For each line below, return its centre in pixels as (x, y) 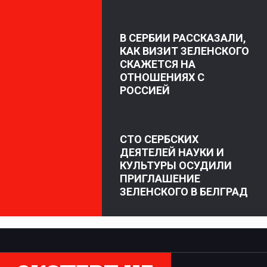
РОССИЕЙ (145, 90)
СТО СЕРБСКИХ (159, 139)
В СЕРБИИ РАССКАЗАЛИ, (183, 38)
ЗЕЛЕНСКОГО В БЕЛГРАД (184, 191)
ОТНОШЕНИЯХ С (162, 77)
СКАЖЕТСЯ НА (158, 64)
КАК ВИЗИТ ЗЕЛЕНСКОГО (184, 51)
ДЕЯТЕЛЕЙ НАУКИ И (172, 152)
